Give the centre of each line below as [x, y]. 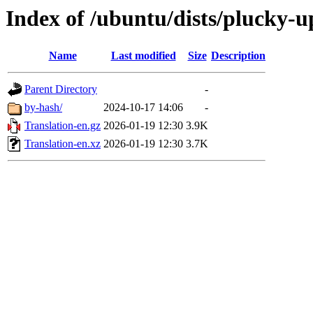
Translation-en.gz [63, 126]
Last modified [143, 56]
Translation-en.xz [63, 144]
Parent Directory [61, 89]
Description [238, 56]
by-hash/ [43, 108]
